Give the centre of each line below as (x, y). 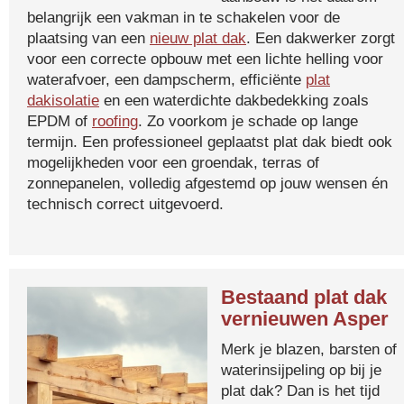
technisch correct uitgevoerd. (125, 204)
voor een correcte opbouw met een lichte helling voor (205, 59)
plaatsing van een (88, 38)
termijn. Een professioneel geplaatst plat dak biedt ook (210, 142)
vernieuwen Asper (305, 319)
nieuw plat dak (198, 38)
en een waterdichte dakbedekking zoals (234, 100)
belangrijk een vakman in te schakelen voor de (184, 17)
